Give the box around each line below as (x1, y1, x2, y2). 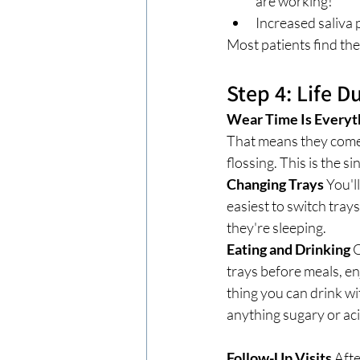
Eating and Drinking (227, 239, 350, 258)
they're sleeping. (227, 218, 326, 236)
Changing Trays (227, 174, 324, 193)
